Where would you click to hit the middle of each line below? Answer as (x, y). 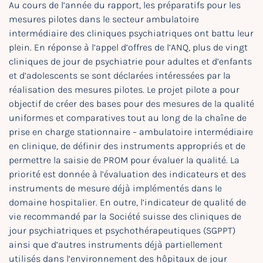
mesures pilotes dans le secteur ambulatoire (104, 19)
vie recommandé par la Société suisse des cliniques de (125, 216)
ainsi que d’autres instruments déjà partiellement (116, 245)
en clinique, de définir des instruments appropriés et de (127, 146)
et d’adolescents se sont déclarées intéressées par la (120, 75)
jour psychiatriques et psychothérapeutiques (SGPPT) (122, 230)
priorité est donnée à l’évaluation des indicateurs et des (127, 174)
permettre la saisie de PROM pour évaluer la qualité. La (124, 160)
